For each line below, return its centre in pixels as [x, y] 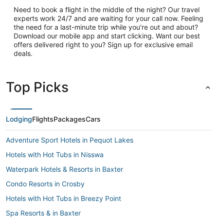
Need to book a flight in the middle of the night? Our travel [107, 9]
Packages [70, 119]
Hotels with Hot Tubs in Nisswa [55, 154]
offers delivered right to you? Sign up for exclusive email [103, 45]
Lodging [19, 119]
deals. [23, 53]
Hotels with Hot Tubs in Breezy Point [64, 198]
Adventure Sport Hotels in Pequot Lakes [70, 140]
